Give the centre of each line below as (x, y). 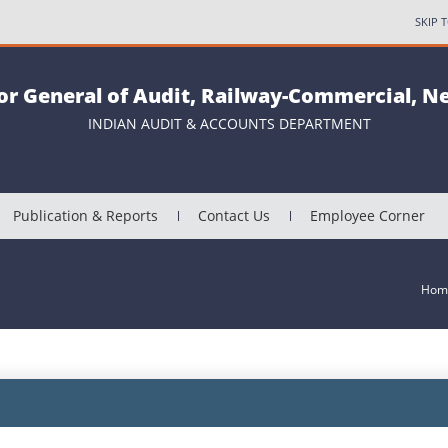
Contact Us (234, 216)
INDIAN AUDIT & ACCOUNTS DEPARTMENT (229, 124)
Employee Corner (367, 216)
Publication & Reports (85, 216)
